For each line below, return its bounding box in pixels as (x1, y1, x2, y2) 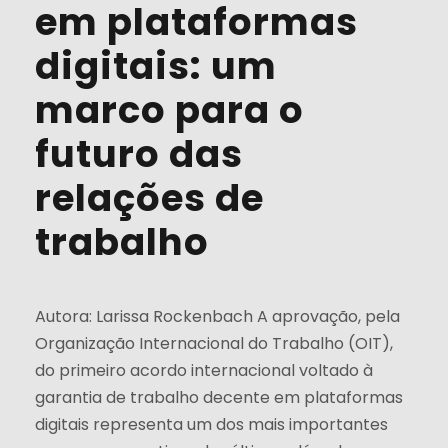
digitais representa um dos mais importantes (35, 413, 388, 437)
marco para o (35, 84, 304, 137)
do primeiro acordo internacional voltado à (35, 359, 373, 383)
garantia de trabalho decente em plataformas (35, 386, 403, 410)
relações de (35, 172, 264, 225)
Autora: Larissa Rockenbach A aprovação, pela (35, 305, 400, 329)
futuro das (35, 128, 243, 181)
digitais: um (35, 40, 277, 93)
